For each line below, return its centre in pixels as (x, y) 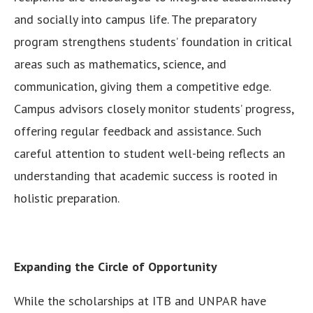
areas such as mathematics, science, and (120, 64)
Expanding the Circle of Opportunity (116, 267)
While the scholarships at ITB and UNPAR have (140, 301)
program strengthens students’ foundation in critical (153, 42)
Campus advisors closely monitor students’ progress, (154, 109)
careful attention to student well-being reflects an (150, 154)
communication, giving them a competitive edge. (142, 87)
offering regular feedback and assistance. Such (138, 131)
